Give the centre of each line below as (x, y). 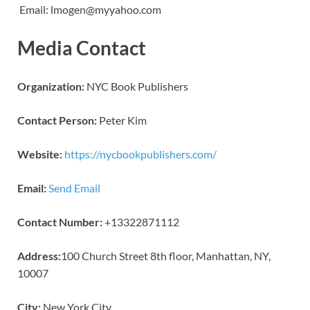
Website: (40, 154)
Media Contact (82, 47)
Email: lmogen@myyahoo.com (89, 9)
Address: (39, 256)
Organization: (51, 86)
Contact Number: (60, 222)
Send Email (74, 188)
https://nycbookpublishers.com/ (140, 154)
